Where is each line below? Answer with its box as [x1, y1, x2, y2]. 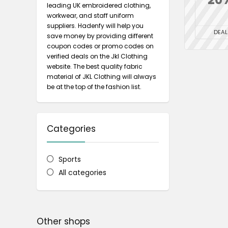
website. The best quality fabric [47, 62, 142, 71]
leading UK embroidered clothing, [47, 1, 151, 10]
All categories [58, 167, 106, 178]
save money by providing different [47, 32, 153, 40]
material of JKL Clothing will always [47, 72, 156, 81]
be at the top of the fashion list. [47, 82, 141, 91]
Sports [58, 154, 81, 164]
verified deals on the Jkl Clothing [47, 52, 148, 61]
